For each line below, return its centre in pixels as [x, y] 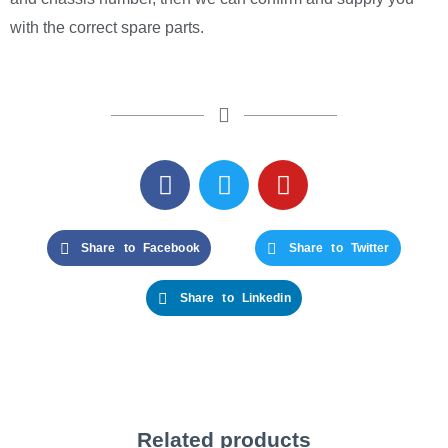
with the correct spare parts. [107, 28]
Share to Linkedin [235, 298]
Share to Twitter [339, 248]
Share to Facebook [140, 248]
